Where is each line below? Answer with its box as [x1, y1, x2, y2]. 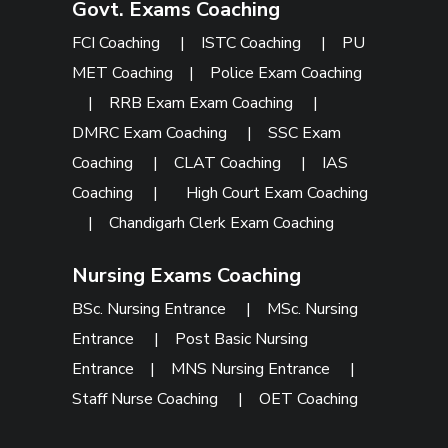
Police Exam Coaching [210, 62, 363, 85]
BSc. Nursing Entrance [72, 298, 231, 321]
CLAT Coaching [174, 152, 286, 175]
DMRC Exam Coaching [72, 122, 232, 145]
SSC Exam [268, 122, 342, 145]
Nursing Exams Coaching [72, 262, 302, 290]
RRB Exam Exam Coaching [109, 92, 298, 115]
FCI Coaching [72, 32, 165, 55]
